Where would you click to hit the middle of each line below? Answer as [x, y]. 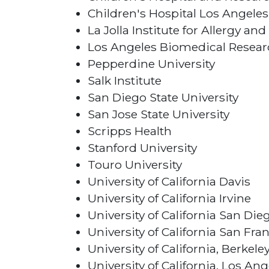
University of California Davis [169, 182]
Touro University [135, 165]
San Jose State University [159, 114]
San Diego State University [163, 98]
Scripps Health [130, 131]
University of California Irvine [169, 198]
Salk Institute [125, 81]
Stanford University [142, 148]
